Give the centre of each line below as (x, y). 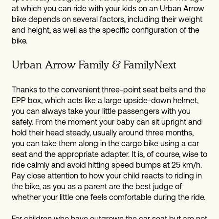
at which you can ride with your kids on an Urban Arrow (108, 9)
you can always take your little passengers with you (101, 111)
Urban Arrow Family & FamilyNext (94, 65)
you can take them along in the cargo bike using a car (105, 143)
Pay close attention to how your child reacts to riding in (107, 175)
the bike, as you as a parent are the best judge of (97, 186)
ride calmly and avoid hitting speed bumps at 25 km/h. (107, 164)
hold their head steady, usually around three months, (103, 132)
